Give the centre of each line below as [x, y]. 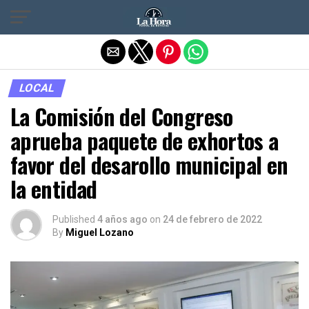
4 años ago [122, 219]
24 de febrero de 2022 [212, 219]
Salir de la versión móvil [154, 16]
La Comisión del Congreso [122, 116]
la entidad [54, 189]
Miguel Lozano [100, 232]
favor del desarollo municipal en [149, 165]
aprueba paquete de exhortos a [144, 140]
